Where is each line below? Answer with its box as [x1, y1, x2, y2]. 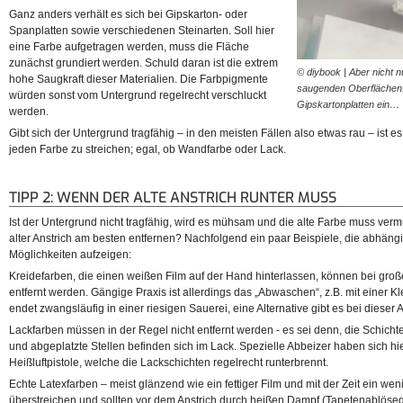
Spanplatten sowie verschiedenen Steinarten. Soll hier [9, 24, 274, 38]
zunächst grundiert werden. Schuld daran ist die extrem [9, 57, 278, 70]
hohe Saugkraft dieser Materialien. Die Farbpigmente [9, 73, 268, 86]
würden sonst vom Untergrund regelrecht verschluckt [9, 89, 266, 103]
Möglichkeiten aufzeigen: [9, 248, 131, 262]
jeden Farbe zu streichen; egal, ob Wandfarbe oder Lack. [9, 143, 286, 157]
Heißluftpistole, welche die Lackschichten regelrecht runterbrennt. [9, 356, 328, 370]
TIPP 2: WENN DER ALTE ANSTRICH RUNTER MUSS [9, 188, 336, 208]
